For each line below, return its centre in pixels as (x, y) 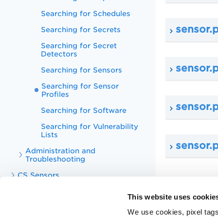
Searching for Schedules (86, 13)
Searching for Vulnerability (90, 126)
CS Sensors (39, 175)
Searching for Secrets (81, 29)
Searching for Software (84, 110)
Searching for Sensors (82, 70)
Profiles (55, 94)
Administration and (61, 151)
